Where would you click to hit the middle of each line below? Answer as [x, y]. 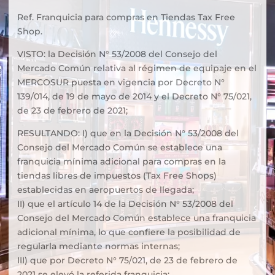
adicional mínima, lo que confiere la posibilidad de [129, 232]
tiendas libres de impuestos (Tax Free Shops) [117, 176]
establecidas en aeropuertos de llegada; [106, 190]
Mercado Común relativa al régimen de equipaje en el [137, 68]
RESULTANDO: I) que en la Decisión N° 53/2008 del [128, 133]
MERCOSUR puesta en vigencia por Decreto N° [121, 82]
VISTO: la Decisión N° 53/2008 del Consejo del [117, 54]
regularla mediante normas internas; [99, 246]
